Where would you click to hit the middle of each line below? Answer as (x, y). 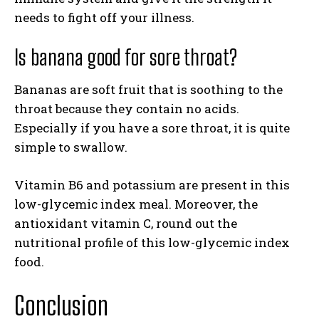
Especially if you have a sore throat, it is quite (152, 128)
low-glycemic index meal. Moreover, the (136, 204)
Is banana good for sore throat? (126, 57)
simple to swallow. (72, 147)
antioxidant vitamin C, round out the (126, 223)
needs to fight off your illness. (104, 17)
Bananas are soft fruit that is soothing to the (148, 89)
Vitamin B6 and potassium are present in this (152, 185)
